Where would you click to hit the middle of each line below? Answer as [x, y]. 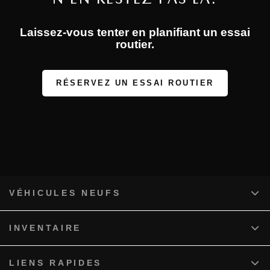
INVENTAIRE [45, 228]
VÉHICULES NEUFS [65, 193]
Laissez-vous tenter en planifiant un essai [135, 32]
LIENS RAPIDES [56, 262]
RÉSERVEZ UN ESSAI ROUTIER [135, 83]
